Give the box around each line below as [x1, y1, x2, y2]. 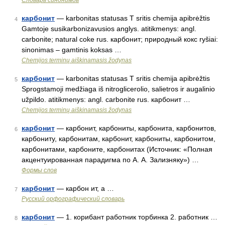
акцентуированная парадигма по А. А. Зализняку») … [22, 156, 199, 164]
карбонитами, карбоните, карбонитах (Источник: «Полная [22, 145, 212, 153]
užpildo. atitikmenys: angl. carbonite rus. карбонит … [22, 95, 190, 103]
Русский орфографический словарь [22, 195, 125, 202]
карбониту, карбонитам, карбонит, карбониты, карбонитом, [22, 135, 215, 143]
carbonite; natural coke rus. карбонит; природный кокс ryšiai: [22, 35, 218, 43]
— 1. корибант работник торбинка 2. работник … [55, 213, 217, 221]
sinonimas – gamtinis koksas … [22, 46, 122, 54]
